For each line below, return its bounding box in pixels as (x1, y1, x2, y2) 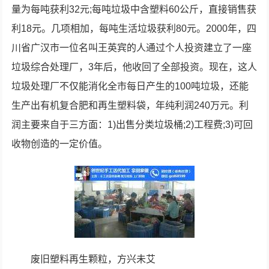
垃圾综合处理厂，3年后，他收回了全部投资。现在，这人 (11, 62, 258, 72)
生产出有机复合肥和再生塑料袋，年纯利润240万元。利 (11, 100, 249, 110)
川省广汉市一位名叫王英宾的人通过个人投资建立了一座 (11, 43, 252, 53)
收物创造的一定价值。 (11, 139, 108, 149)
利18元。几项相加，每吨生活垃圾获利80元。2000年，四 (11, 23, 257, 34)
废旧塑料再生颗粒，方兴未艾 (31, 254, 156, 264)
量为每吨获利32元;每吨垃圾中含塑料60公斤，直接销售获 (11, 4, 257, 14)
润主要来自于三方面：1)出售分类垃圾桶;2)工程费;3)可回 (11, 119, 253, 130)
